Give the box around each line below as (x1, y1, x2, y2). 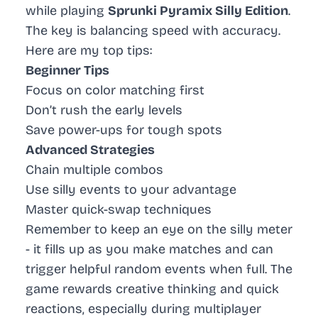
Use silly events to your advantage (26, 182, 236, 198)
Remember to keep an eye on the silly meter (26, 221, 292, 238)
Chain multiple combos (26, 162, 163, 178)
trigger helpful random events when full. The (26, 261, 292, 278)
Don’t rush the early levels (26, 102, 182, 119)
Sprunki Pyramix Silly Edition (108, 3, 288, 19)
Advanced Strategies (26, 142, 155, 158)
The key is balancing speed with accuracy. (26, 23, 280, 39)
